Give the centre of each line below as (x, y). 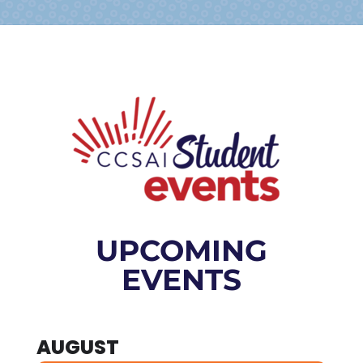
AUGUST (77, 347)
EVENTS (181, 279)
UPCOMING (181, 250)
